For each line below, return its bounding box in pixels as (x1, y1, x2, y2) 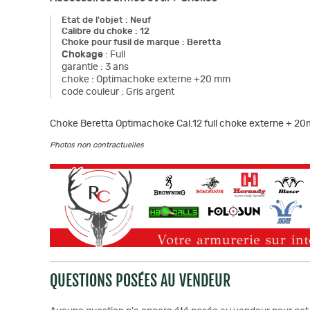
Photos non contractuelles (50, 141, 144, 149)
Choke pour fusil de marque (62, 38, 180, 47)
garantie (62, 62, 98, 72)
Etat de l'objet (62, 16, 123, 25)
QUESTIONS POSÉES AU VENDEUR (50, 271, 230, 290)
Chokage (62, 50, 103, 60)
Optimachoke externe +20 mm (96, 75, 230, 84)
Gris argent (126, 87, 174, 97)
